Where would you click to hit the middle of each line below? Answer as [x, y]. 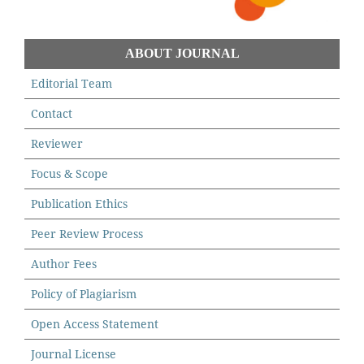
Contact [52, 114]
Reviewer [57, 144]
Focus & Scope [69, 174]
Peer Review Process [87, 234]
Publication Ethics [79, 204]
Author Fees [64, 264]
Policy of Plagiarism [84, 294]
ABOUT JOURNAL [182, 54]
